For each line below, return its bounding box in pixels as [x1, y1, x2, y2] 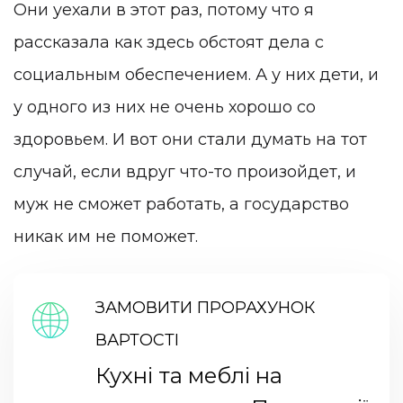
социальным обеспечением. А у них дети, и [13, 64, 379, 85]
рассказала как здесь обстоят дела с [13, 31, 324, 52]
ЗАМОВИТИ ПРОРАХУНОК [94, 297, 315, 318]
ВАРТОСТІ [94, 329, 179, 350]
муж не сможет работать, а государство [13, 193, 349, 214]
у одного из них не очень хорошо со [13, 96, 316, 117]
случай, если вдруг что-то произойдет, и [13, 161, 356, 182]
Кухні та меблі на [94, 362, 282, 389]
